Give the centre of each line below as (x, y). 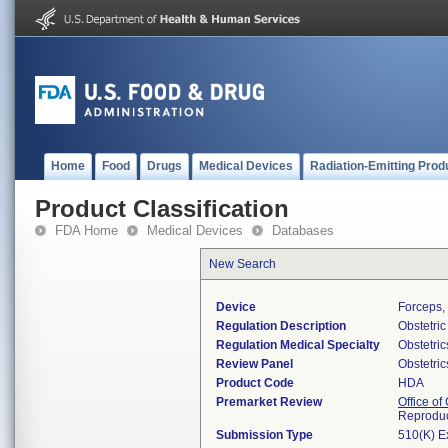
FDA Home (86, 230)
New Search (242, 264)
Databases (303, 230)
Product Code (255, 383)
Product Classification (162, 208)
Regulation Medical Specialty (298, 345)
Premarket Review (269, 402)
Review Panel (254, 364)
